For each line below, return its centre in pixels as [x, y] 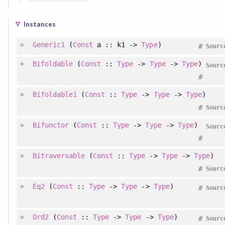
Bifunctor [50, 125]
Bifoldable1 [55, 94]
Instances [39, 24]
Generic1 [48, 44]
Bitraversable [59, 155]
